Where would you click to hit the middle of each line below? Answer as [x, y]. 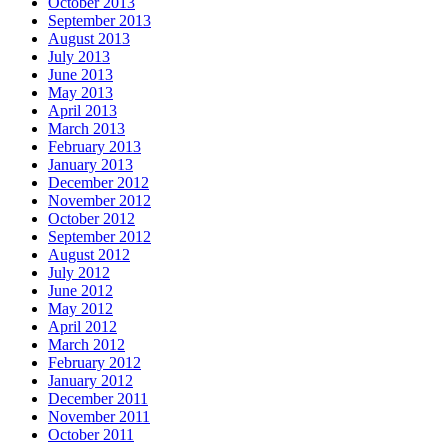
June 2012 [80, 290]
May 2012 [80, 308]
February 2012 [94, 362]
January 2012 [90, 380]
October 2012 [91, 218]
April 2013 [82, 110]
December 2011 [98, 398]
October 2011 [91, 434]
